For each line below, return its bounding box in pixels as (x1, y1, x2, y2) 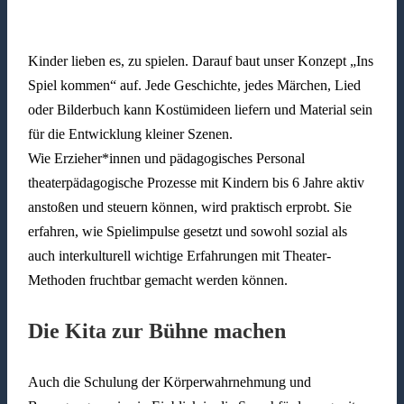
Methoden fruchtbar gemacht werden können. (27, 272, 288, 289)
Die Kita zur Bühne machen (27, 319, 286, 344)
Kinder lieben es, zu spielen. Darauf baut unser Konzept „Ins (27, 53, 373, 69)
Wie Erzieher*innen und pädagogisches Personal (27, 151, 305, 167)
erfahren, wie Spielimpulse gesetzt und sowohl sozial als (27, 224, 347, 240)
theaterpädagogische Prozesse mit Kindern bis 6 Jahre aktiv (27, 175, 364, 191)
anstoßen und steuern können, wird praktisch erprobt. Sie (27, 199, 352, 216)
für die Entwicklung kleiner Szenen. (27, 126, 233, 142)
